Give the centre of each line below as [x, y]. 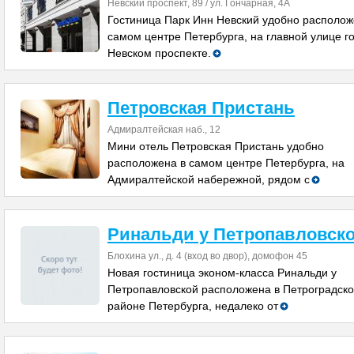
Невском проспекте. [159, 53]
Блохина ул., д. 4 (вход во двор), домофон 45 [207, 256]
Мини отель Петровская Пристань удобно [216, 146]
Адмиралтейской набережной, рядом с [209, 179]
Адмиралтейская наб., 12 [164, 130]
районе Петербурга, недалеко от [193, 306]
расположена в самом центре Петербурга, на [226, 163]
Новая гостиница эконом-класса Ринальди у [222, 273]
